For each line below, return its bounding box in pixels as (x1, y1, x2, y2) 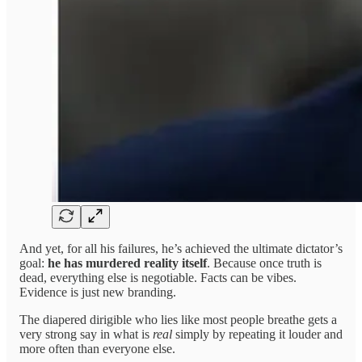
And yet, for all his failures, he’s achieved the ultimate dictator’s (19, 242, 343, 256)
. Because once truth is (207, 256, 322, 271)
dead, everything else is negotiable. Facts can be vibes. (19, 271, 297, 285)
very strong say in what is (19, 327, 153, 342)
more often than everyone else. (19, 342, 175, 356)
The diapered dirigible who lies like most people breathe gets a (19, 313, 337, 327)
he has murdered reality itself (48, 256, 207, 271)
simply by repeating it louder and (172, 327, 343, 342)
